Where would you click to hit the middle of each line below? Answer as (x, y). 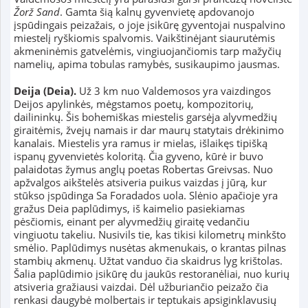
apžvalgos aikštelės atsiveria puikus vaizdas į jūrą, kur (140, 183)
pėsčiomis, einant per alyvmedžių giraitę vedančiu (131, 222)
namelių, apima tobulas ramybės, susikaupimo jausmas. (146, 64)
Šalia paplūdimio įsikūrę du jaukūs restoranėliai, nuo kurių (151, 274)
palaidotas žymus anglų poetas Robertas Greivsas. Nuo (143, 169)
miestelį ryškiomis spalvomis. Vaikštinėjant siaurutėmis (144, 38)
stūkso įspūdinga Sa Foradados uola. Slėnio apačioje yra (145, 196)
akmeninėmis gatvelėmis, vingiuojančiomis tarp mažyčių (147, 51)
